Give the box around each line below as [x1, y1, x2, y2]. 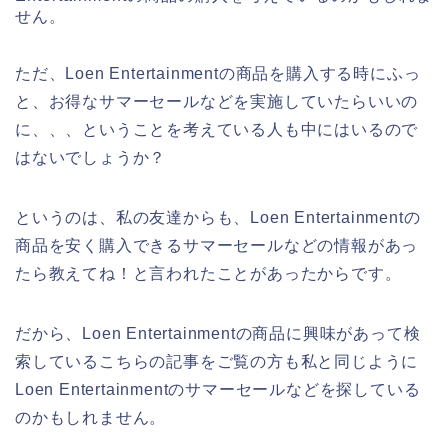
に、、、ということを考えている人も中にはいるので [15, 121, 419, 139]
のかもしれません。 [15, 409, 167, 427]
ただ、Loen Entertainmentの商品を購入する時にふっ [15, 65, 421, 83]
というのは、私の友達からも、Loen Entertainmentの [15, 209, 421, 227]
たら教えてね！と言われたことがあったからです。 [15, 265, 402, 283]
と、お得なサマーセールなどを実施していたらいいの [15, 93, 419, 111]
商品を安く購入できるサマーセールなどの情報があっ [15, 237, 419, 255]
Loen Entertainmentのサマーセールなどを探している [15, 381, 421, 399]
